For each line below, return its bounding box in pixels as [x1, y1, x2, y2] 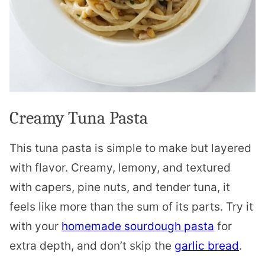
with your [9, 219, 62, 233]
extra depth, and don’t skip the [9, 238, 174, 253]
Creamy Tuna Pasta [9, 107, 148, 128]
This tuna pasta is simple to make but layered [9, 141, 251, 155]
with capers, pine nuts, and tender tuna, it [9, 180, 230, 194]
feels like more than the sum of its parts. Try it [9, 199, 253, 214]
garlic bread [174, 238, 239, 253]
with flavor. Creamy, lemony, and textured [9, 160, 231, 174]
